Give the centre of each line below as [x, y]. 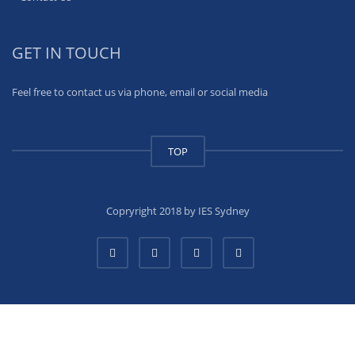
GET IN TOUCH [67, 53]
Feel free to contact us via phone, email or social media [140, 92]
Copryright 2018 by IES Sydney [177, 211]
